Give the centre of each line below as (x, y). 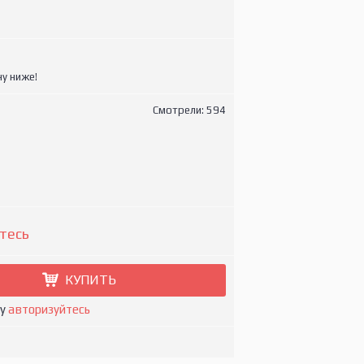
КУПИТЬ (90, 280)
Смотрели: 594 (189, 110)
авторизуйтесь (50, 309)
